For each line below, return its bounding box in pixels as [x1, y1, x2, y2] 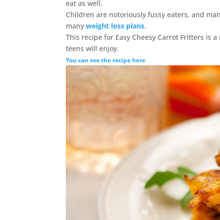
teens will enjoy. [66, 43, 119, 53]
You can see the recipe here [66, 55, 146, 64]
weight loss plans [86, 21, 145, 30]
